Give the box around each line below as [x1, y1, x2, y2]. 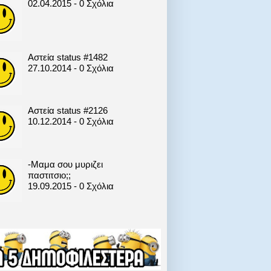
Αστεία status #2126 [27, 105, 108, 116]
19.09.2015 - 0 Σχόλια [27, 180, 114, 191]
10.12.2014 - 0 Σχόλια [27, 116, 114, 127]
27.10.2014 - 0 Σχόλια [27, 62, 114, 73]
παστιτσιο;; [27, 169, 71, 180]
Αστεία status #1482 [27, 51, 108, 62]
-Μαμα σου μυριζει [27, 158, 103, 169]
